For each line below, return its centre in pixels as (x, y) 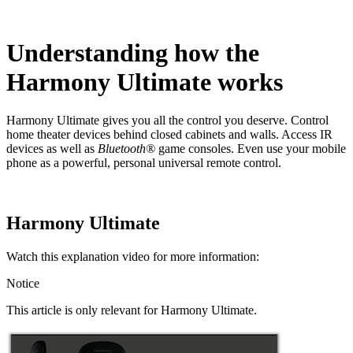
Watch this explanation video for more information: (133, 257)
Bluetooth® (126, 149)
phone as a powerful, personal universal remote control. (144, 163)
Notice (23, 284)
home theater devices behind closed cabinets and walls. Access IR (169, 135)
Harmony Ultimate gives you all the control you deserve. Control (167, 121)
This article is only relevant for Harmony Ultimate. (132, 310)
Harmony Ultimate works (145, 82)
